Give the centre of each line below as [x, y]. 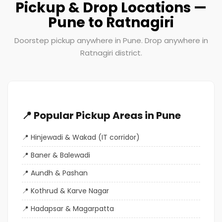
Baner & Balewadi [60, 155]
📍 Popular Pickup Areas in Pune [101, 115]
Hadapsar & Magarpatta [72, 208]
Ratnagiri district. [111, 53]
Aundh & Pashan [59, 173]
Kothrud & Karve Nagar [70, 191]
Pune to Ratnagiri [111, 22]
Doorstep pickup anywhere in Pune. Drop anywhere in [111, 40]
